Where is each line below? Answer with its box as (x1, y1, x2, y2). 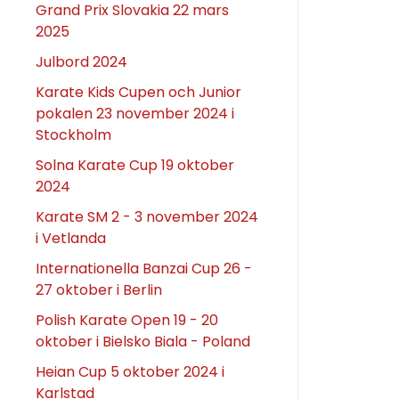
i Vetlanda (36, 227, 106, 248)
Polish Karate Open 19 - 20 (36, 309, 218, 330)
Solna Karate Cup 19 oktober (36, 154, 234, 175)
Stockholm (36, 124, 111, 145)
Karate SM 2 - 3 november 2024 (36, 206, 258, 227)
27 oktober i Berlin (36, 279, 162, 300)
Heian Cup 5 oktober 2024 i (36, 361, 224, 382)
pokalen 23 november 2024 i (36, 102, 234, 124)
